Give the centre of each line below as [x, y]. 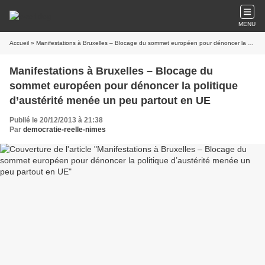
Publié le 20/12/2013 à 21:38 [56, 120]
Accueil [19, 43]
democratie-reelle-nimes [64, 130]
